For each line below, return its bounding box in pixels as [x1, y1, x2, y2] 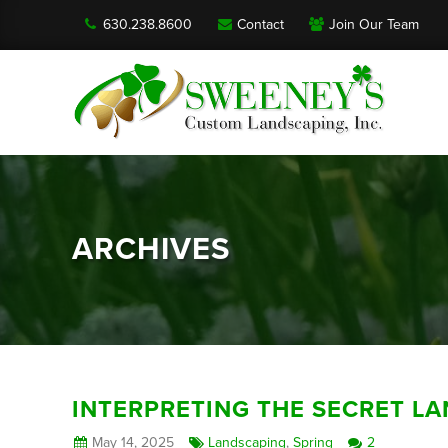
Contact [236, 15, 284, 33]
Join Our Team [328, 15, 419, 33]
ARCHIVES [72, 230, 230, 268]
